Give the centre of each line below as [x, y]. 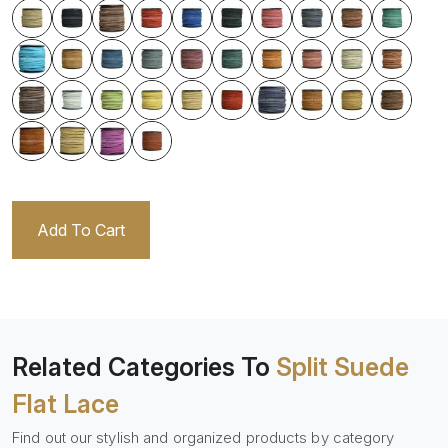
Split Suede [342, 367]
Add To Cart [81, 230]
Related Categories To [144, 367]
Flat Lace [65, 404]
